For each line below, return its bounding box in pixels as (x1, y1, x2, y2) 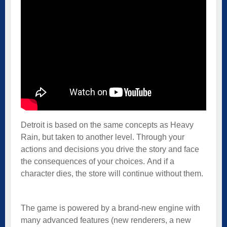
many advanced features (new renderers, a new (21, 215, 191, 224)
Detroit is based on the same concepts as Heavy (21, 120, 194, 129)
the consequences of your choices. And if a (21, 157, 174, 166)
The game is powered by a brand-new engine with (21, 203, 200, 212)
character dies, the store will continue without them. (21, 169, 203, 178)
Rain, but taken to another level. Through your (21, 132, 184, 141)
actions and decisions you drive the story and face (21, 144, 199, 154)
